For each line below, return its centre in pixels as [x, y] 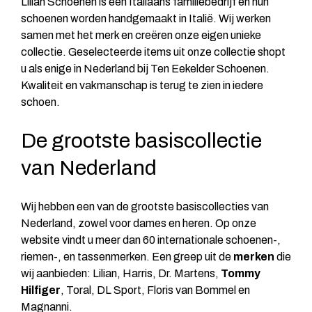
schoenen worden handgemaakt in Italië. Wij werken [146, 18]
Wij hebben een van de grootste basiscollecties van [145, 206]
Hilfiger [41, 290]
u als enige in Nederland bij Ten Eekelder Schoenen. [145, 68]
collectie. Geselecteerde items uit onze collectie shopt [153, 52]
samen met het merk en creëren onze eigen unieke [141, 35]
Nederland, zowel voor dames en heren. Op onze [139, 223]
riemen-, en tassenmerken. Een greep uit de [127, 256]
